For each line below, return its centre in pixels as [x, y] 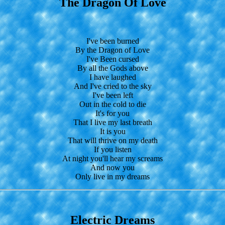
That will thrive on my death [113, 140]
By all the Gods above [113, 68]
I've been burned [113, 41]
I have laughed [113, 77]
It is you [113, 131]
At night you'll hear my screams [113, 158]
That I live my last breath [113, 122]
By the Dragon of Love [113, 50]
